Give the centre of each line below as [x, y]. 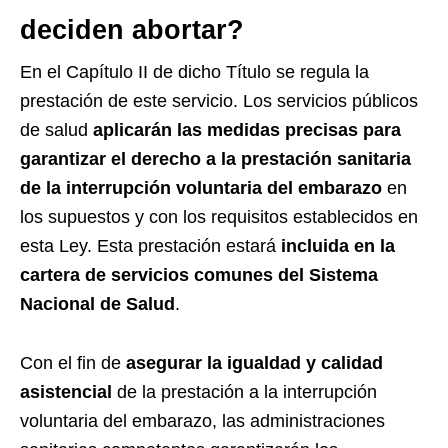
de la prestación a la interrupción [244, 391]
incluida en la [338, 245]
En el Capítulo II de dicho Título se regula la [194, 71]
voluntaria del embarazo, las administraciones [202, 420]
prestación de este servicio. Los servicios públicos [219, 100]
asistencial [66, 391]
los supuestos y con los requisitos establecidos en [219, 216]
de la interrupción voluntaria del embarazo [201, 187]
